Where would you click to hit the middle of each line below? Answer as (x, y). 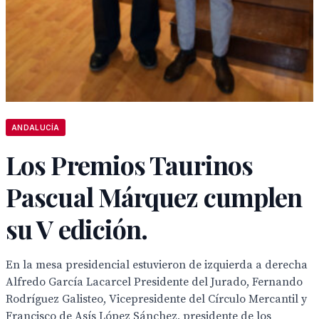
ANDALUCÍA (36, 127)
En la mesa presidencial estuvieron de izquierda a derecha (157, 265)
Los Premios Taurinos (130, 164)
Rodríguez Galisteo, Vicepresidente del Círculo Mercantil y (156, 299)
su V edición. (77, 229)
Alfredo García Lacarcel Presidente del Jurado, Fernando (154, 282)
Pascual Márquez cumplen (154, 197)
